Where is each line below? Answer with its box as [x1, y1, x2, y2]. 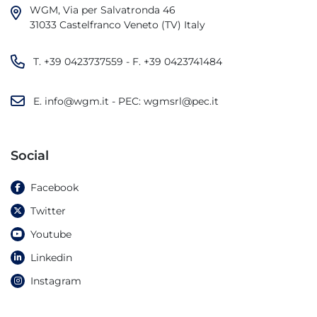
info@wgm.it [45, 94, 109, 108]
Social [11, 148, 49, 164]
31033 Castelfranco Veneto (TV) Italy [30, 18, 205, 32]
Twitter [30, 204, 66, 218]
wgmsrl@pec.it [144, 94, 219, 108]
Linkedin [30, 251, 72, 265]
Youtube [30, 228, 71, 241]
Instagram [30, 275, 81, 288]
